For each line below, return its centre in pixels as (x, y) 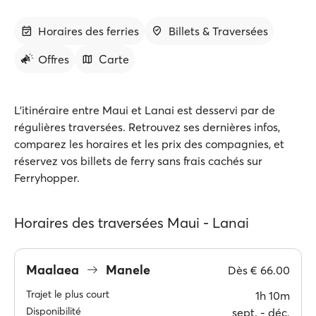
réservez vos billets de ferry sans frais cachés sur (138, 161)
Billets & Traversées (218, 31)
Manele (126, 269)
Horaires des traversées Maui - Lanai (132, 223)
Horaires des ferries (89, 31)
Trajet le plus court (68, 294)
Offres (54, 59)
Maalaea (54, 269)
